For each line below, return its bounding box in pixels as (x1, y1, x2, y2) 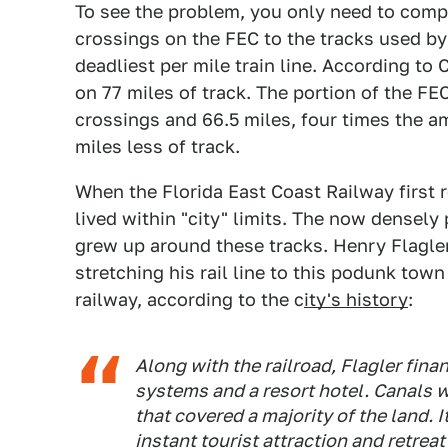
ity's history (304, 289, 408, 310)
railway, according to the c (75, 289, 304, 310)
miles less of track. (75, 136, 240, 157)
